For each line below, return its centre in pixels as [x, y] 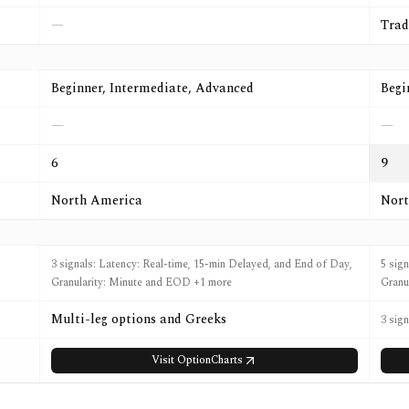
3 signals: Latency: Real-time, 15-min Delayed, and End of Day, [202, 264]
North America [97, 200]
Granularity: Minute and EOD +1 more [142, 283]
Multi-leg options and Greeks [139, 319]
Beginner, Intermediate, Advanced [152, 88]
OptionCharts [210, 360]
